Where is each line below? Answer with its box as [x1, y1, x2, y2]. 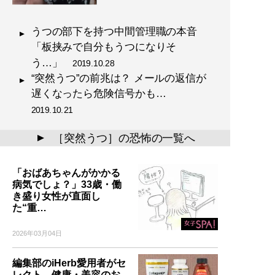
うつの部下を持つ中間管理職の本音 [31, 25, 198, 37]
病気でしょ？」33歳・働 [12, 179, 122, 190]
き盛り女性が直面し [12, 190, 101, 201]
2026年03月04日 [12, 229, 62, 237]
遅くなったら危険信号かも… [31, 88, 177, 99]
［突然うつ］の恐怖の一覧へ [52, 131, 196, 144]
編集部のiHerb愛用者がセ [12, 257, 126, 268]
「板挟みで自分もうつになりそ [31, 41, 177, 53]
